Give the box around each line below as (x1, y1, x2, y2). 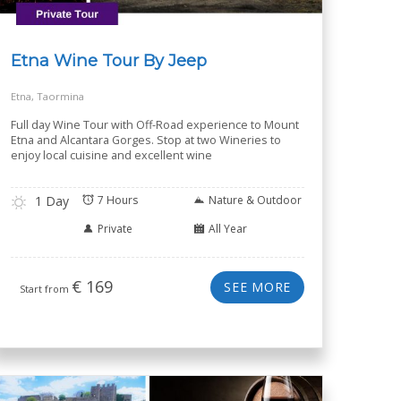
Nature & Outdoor (209, 192, 302, 208)
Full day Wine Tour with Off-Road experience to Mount (11, 117, 299, 132)
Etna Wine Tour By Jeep (11, 50, 207, 71)
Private (98, 221, 132, 236)
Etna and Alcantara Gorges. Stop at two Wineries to (11, 132, 281, 148)
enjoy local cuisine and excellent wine (11, 148, 212, 163)
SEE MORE (224, 278, 291, 295)
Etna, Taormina (11, 90, 84, 103)
